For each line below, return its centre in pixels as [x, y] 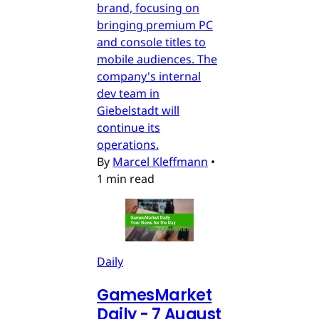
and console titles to [151, 42]
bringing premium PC [155, 25]
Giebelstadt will [138, 110]
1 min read [126, 178]
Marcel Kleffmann [160, 161]
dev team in [128, 93]
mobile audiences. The [157, 59]
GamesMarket [155, 295]
